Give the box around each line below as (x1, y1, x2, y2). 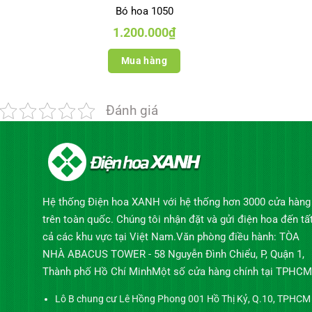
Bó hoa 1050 (115, 5, 173, 18)
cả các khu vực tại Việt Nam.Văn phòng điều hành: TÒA (42, 231, 299, 244)
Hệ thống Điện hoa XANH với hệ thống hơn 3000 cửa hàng (42, 196, 311, 209)
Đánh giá (106, 102, 158, 119)
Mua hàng (120, 54, 168, 66)
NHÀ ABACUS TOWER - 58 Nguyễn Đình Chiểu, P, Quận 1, (42, 248, 304, 261)
